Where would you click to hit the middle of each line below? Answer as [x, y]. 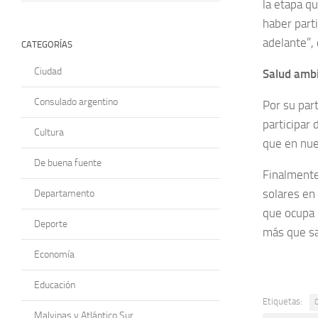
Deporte [51, 224]
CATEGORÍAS [47, 44]
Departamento [64, 193]
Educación [55, 285]
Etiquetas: [283, 301]
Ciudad [48, 71]
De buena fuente [68, 163]
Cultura [49, 132]
